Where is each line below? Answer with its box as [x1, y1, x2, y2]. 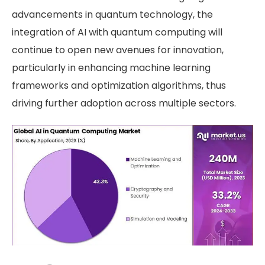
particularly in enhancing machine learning [12, 61, 211, 75]
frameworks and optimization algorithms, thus [12, 79, 226, 93]
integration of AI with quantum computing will [12, 25, 222, 40]
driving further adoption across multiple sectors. [12, 96, 236, 111]
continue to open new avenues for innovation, [12, 43, 224, 57]
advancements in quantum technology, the [12, 8, 213, 22]
